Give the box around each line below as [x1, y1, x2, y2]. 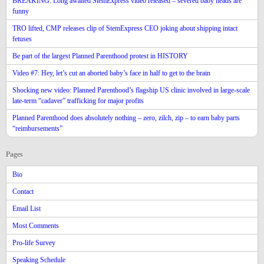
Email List [12, 204, 41, 213]
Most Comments [12, 222, 59, 230]
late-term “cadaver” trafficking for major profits [12, 97, 144, 105]
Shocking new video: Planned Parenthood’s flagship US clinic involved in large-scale [12, 86, 250, 94]
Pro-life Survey [12, 239, 55, 247]
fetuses [12, 35, 32, 43]
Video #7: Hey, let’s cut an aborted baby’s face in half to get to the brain [12, 69, 210, 77]
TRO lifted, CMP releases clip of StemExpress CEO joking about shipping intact [12, 24, 237, 32]
